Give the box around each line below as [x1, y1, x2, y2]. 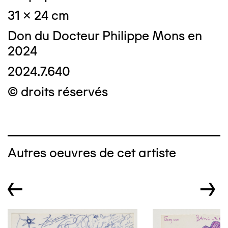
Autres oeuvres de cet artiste [8, 145, 176, 160]
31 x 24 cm [8, 8, 69, 23]
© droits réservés [8, 84, 108, 99]
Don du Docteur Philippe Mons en [8, 28, 202, 43]
